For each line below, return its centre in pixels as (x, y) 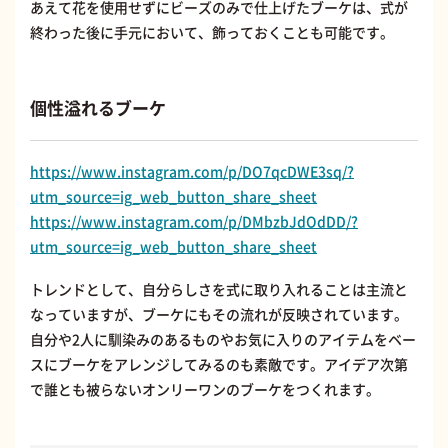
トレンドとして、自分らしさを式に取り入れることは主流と (219, 288)
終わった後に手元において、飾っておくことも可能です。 (212, 31)
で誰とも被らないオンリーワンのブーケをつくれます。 (205, 388)
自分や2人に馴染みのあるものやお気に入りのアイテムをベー (223, 338)
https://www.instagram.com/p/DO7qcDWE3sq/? (192, 170)
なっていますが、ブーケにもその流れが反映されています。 (219, 313)
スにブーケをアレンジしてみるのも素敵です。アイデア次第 (219, 363)
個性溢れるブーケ (98, 107)
